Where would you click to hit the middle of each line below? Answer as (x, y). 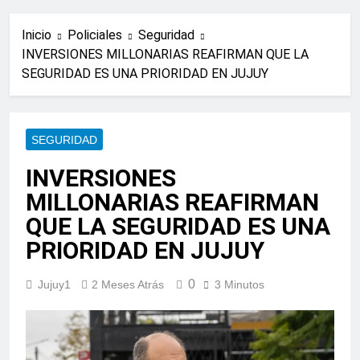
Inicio (37, 35)
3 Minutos (239, 285)
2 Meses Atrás (128, 285)
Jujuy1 (54, 285)
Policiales (95, 35)
